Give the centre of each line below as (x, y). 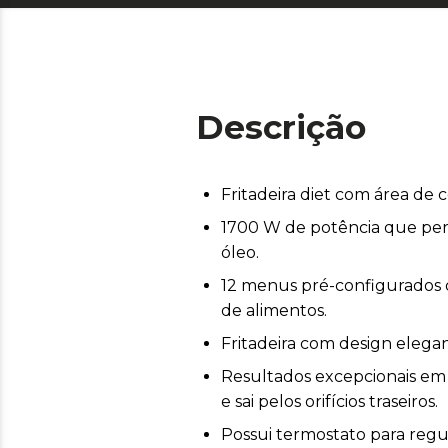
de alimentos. (274, 310)
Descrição (281, 126)
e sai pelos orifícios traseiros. (329, 401)
